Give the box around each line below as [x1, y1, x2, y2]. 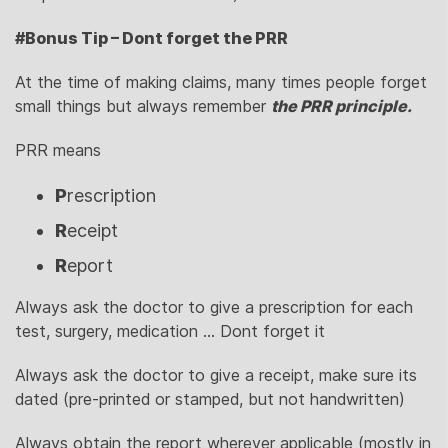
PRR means [15, 140, 101, 160]
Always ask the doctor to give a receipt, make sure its [15, 365, 417, 385]
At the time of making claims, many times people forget [15, 72, 427, 92]
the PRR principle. [271, 96, 412, 116]
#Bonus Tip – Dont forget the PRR [15, 28, 291, 48]
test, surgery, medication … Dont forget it [15, 321, 325, 341]
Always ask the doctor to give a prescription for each [15, 297, 413, 317]
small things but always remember [15, 96, 271, 116]
